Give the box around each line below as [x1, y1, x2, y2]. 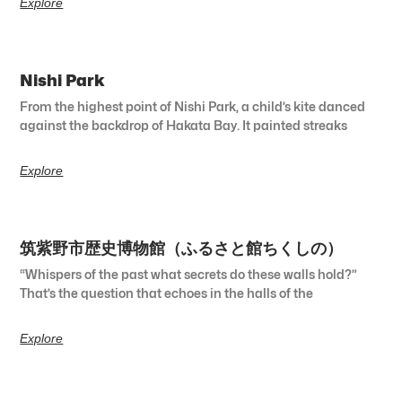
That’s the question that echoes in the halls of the [20, 284, 314, 301]
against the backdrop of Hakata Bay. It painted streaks [20, 117, 348, 133]
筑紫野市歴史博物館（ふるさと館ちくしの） [20, 238, 344, 258]
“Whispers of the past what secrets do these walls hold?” [20, 266, 358, 282]
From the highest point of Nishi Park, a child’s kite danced [20, 98, 366, 114]
